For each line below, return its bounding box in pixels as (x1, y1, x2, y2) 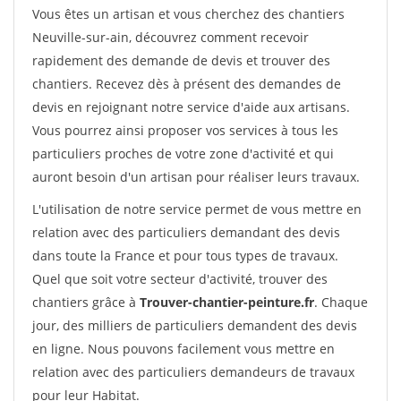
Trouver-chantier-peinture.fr (140, 294, 314, 311)
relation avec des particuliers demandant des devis (32, 224, 340, 241)
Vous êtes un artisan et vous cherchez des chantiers (32, 5, 345, 22)
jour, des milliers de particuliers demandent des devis (32, 317, 357, 334)
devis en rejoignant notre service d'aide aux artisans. (32, 98, 350, 115)
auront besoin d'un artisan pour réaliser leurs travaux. (32, 168, 360, 185)
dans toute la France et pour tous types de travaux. (32, 247, 338, 264)
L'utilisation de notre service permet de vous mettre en (32, 200, 362, 218)
